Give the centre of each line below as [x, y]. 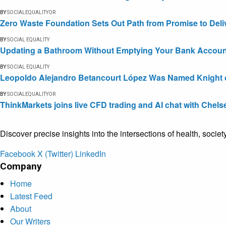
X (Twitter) [55, 153]
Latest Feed [31, 196]
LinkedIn [91, 153]
